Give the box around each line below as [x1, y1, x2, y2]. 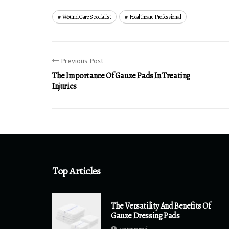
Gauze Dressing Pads [111, 210, 180, 221]
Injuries [52, 81, 77, 92]
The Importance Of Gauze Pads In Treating [52, 70, 191, 81]
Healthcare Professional [129, 13, 181, 21]
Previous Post [61, 57, 104, 65]
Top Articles [52, 164, 100, 178]
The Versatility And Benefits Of [111, 200, 211, 212]
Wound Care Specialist [62, 13, 111, 21]
